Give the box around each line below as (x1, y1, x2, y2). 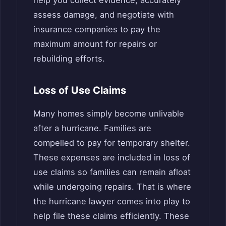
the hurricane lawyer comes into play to (33, 196, 190, 206)
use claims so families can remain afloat (33, 166, 191, 177)
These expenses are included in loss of (33, 152, 190, 162)
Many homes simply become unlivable (33, 108, 184, 119)
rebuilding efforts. (33, 53, 105, 64)
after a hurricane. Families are (33, 123, 151, 133)
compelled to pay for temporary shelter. (33, 137, 190, 148)
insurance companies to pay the (33, 24, 160, 34)
